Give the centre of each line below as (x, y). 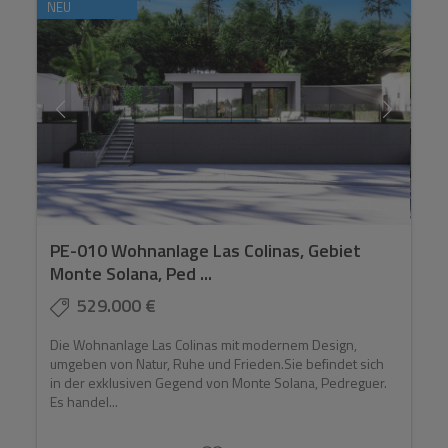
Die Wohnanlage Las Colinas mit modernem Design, (204, 345)
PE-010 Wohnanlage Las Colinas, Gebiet (206, 251)
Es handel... (84, 402)
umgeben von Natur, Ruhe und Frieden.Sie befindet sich (217, 364)
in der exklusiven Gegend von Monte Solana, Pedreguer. (219, 383)
